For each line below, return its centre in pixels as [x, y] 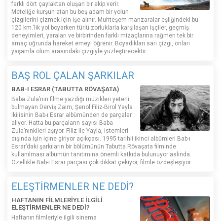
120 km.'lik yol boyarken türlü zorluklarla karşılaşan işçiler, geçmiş [100, 28]
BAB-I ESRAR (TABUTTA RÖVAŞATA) [65, 89]
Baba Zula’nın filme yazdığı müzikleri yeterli [70, 99]
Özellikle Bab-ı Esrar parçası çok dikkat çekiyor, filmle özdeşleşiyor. [102, 163]
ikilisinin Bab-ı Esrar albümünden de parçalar [72, 115]
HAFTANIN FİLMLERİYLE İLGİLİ [57, 200]
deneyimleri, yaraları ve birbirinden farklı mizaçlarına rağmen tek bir [102, 36]
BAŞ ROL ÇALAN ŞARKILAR [73, 76]
